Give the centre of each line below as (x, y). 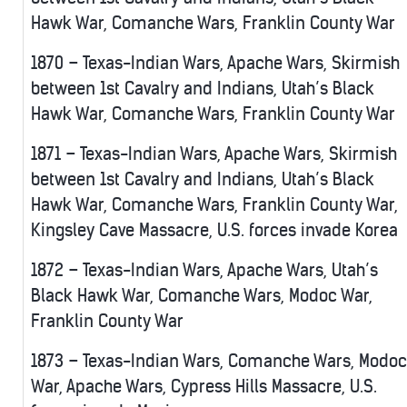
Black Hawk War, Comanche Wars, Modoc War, (202, 296)
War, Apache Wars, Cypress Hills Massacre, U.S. (204, 387)
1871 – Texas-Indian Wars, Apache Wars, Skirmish (214, 154)
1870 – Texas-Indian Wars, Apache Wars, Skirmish (215, 64)
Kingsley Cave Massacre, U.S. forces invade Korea (214, 231)
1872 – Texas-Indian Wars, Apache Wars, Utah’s (204, 271)
